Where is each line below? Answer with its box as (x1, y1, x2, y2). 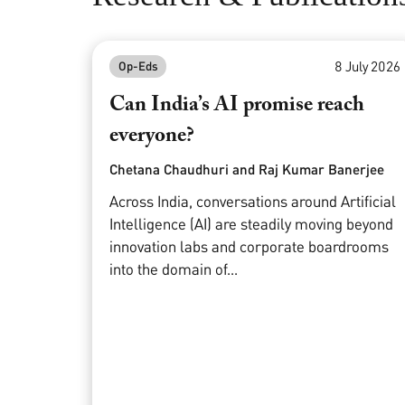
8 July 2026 (334, 58, 400, 75)
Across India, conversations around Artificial (109, 192, 397, 212)
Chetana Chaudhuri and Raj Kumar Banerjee (109, 161, 385, 178)
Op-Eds (118, 59, 158, 74)
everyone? (109, 126, 195, 147)
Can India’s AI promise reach (109, 95, 365, 117)
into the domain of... (109, 259, 239, 279)
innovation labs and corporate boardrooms (109, 237, 390, 257)
